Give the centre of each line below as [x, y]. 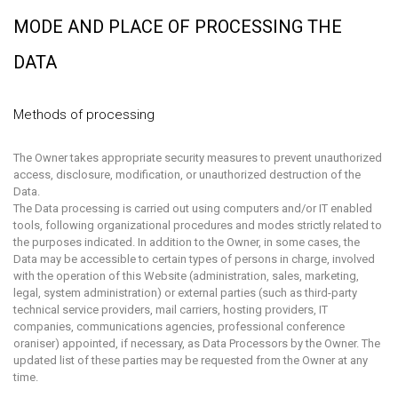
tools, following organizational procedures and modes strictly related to [198, 225]
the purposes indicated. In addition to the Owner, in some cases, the [187, 242]
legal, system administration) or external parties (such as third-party [185, 293]
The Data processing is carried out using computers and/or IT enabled [193, 208]
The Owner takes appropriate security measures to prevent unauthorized [198, 158]
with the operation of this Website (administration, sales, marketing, [186, 276]
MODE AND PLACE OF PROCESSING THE [178, 27]
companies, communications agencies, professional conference [179, 326]
